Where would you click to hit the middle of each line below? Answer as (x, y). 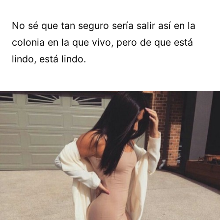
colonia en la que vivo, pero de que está (102, 42)
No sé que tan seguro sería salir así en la (104, 25)
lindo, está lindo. (49, 59)
